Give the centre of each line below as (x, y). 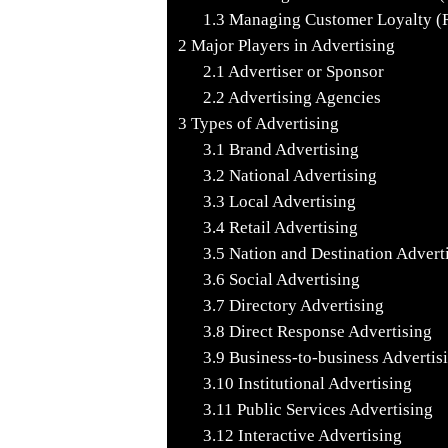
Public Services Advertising (332, 409)
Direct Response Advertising (328, 331)
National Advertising (300, 175)
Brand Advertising (291, 149)
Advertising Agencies (302, 97)
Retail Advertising (291, 227)
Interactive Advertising (317, 435)
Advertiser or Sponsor (304, 71)
